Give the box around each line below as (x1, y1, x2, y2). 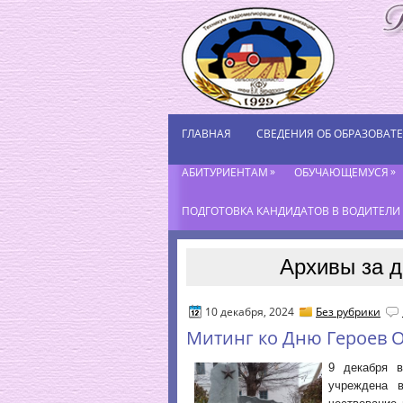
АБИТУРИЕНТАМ (182, 165, 268, 180)
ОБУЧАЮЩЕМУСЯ (294, 165, 389, 180)
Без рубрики (316, 304, 381, 319)
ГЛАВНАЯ (182, 126, 231, 141)
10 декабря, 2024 (202, 304, 297, 319)
